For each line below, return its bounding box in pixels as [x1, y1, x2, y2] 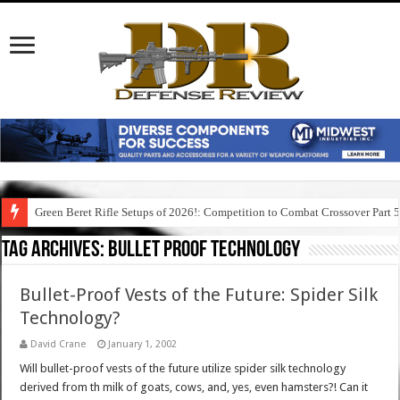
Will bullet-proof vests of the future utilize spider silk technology [20, 362, 346, 376]
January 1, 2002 [108, 338, 178, 351]
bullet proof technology [108, 238, 301, 263]
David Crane [30, 338, 87, 351]
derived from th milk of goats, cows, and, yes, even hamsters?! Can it [20, 380, 369, 395]
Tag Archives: [2, 238, 109, 263]
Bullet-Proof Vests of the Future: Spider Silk [20, 284, 379, 306]
